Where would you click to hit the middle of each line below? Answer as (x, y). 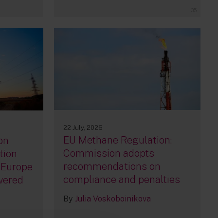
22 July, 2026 (83, 128)
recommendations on (112, 166)
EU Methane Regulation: (117, 140)
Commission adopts (109, 153)
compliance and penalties (121, 180)
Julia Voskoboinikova (113, 199)
